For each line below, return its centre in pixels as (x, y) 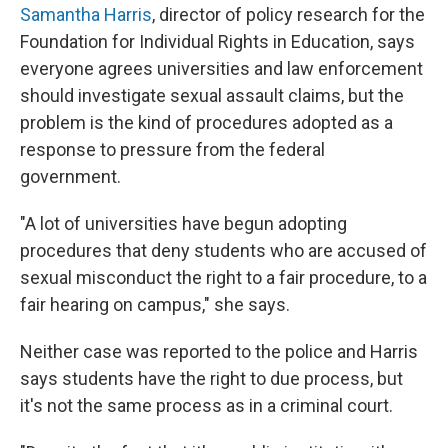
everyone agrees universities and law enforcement (221, 68)
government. (70, 176)
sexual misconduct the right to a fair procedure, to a (223, 277)
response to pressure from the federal (172, 149)
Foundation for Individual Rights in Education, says (217, 41)
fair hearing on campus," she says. (155, 304)
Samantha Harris (86, 14)
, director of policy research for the (288, 14)
